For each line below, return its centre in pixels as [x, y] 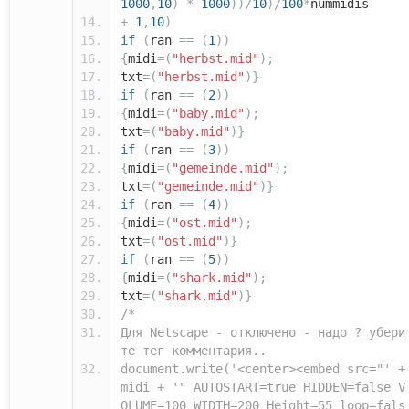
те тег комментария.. [194, 351]
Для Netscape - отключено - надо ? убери [263, 333]
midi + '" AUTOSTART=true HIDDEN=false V [263, 388]
